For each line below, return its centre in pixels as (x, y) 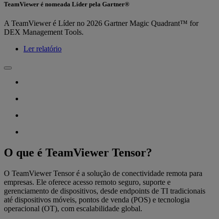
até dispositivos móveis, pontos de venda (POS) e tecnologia (97, 199)
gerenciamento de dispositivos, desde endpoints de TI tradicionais (105, 191)
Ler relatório (43, 48)
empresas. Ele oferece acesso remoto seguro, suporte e (87, 182)
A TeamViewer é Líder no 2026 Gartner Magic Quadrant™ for (101, 23)
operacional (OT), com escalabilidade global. (73, 208)
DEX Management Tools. (44, 32)
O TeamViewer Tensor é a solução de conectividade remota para (103, 173)
